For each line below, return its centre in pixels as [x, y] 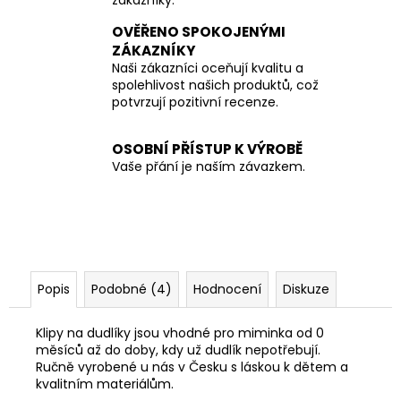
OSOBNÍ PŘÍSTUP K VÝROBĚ [207, 149]
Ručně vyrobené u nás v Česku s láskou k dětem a [192, 367]
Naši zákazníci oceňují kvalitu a [208, 68]
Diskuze [306, 289]
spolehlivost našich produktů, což [215, 85]
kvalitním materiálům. [107, 384]
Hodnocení [227, 289]
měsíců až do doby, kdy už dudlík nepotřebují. [178, 350]
